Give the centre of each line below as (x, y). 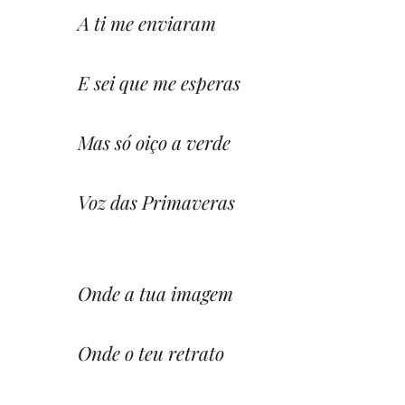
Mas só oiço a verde (154, 141)
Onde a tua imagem (155, 292)
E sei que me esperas (159, 82)
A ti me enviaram (147, 22)
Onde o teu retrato (151, 352)
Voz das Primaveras (156, 201)
